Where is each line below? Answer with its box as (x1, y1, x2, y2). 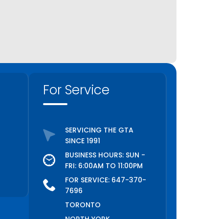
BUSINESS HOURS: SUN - (65, 150, 145, 160)
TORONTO (65, 200, 101, 210)
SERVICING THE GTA (65, 125, 133, 135)
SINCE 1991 (65, 136, 100, 146)
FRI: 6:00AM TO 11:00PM (65, 161, 143, 171)
